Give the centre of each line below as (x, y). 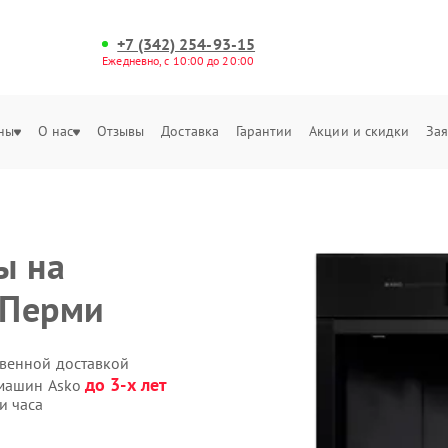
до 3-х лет (126, 384)
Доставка (190, 131)
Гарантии (264, 131)
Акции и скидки (359, 131)
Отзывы (120, 131)
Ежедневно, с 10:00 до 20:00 (178, 60)
